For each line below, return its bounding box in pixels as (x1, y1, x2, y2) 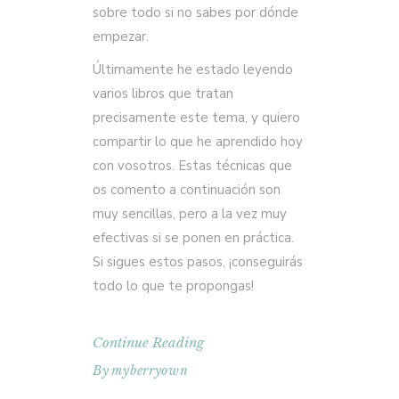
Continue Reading (93, 334, 204, 351)
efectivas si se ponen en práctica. (93, 229, 294, 247)
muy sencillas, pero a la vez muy (93, 205, 287, 223)
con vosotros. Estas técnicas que (93, 157, 292, 175)
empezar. (93, 28, 149, 45)
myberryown (111, 362, 189, 379)
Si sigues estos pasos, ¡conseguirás (93, 253, 303, 271)
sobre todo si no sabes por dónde (93, 4, 298, 21)
